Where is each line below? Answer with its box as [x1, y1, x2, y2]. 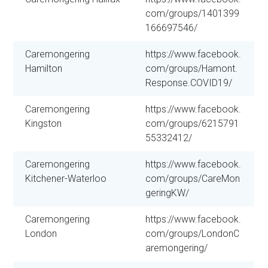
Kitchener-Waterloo [25, 172, 107, 184]
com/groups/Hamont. [145, 62, 238, 74]
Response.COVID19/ [145, 77, 233, 89]
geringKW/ [145, 187, 190, 199]
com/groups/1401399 [145, 7, 240, 19]
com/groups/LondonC [145, 227, 240, 239]
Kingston [25, 117, 62, 129]
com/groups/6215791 [145, 117, 240, 129]
